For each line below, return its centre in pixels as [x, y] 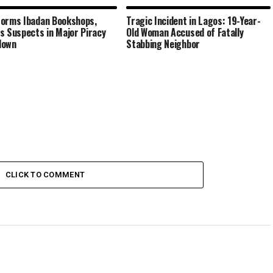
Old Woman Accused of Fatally [185, 33]
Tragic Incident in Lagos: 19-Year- [193, 21]
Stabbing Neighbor [163, 44]
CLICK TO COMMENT [45, 175]
